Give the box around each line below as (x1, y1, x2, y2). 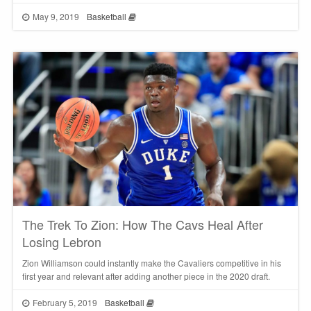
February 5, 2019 (31, 296, 100, 309)
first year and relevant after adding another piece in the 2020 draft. (22, 269, 270, 282)
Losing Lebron (22, 232, 101, 251)
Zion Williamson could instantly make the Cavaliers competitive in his (22, 256, 281, 269)
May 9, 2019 (31, 10, 82, 22)
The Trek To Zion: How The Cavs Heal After (22, 215, 263, 233)
